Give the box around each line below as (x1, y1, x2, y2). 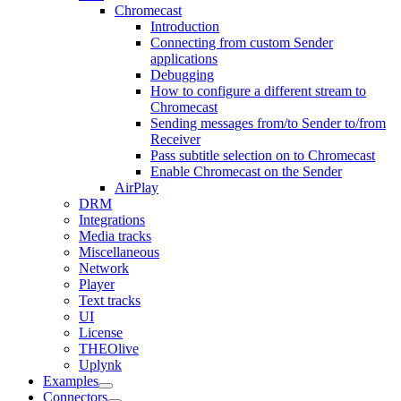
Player (79, 276, 115, 292)
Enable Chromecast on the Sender (150, 163, 342, 179)
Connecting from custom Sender (150, 34, 333, 50)
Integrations (79, 211, 145, 227)
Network (79, 260, 129, 276)
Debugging (150, 66, 214, 82)
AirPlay (115, 179, 158, 195)
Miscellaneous (79, 243, 159, 260)
